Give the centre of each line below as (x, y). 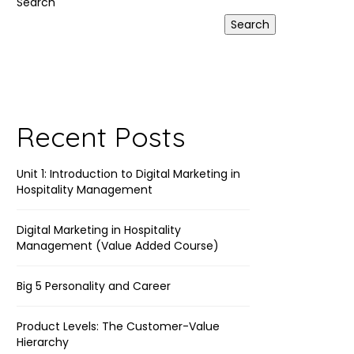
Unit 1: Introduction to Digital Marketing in (128, 174)
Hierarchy (43, 342)
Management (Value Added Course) (118, 246)
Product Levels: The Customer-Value (118, 326)
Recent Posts (101, 137)
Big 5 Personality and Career (94, 286)
